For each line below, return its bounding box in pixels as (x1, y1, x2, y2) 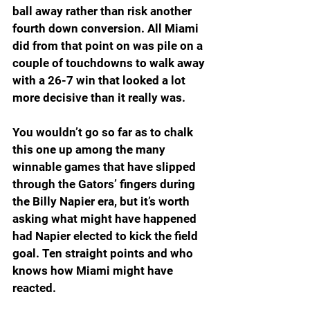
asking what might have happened (12, 212, 199, 226)
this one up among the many (12, 143, 168, 157)
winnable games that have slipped (12, 160, 199, 174)
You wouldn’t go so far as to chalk (12, 125, 196, 140)
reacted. (12, 281, 56, 295)
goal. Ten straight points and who (12, 246, 196, 261)
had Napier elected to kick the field (12, 229, 201, 244)
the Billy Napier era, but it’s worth (12, 194, 192, 209)
